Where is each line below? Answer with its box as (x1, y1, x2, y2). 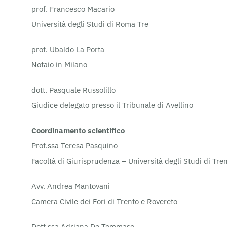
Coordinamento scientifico (31, 125, 125, 135)
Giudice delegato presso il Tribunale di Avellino (31, 100, 193, 110)
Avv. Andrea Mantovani (31, 181, 110, 191)
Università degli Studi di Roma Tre (31, 19, 148, 29)
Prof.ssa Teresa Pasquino (31, 140, 118, 150)
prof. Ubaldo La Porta (31, 44, 104, 54)
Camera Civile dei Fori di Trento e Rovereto (31, 196, 177, 206)
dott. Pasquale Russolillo (31, 85, 116, 95)
